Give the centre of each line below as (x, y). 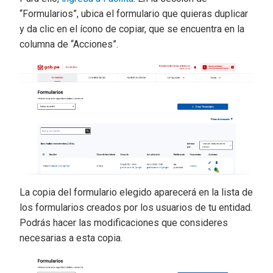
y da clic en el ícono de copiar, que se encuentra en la (132, 29)
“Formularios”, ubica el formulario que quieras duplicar (134, 14)
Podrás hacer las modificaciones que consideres (124, 222)
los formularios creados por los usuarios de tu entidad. (136, 207)
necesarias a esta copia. (71, 238)
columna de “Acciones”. (69, 44)
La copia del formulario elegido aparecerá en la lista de (136, 192)
